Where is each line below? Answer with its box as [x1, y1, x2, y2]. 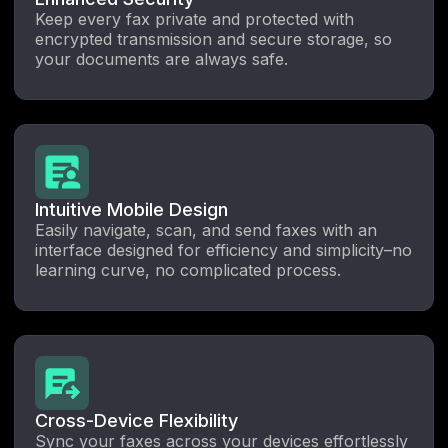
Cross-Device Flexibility [35, 409, 238, 431]
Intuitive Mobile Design [35, 198, 228, 220]
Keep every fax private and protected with [35, 8, 354, 29]
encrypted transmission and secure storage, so [35, 28, 392, 49]
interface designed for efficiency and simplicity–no [35, 239, 412, 260]
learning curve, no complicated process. [35, 259, 341, 280]
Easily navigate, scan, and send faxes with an [35, 219, 377, 240]
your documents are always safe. [35, 48, 288, 69]
